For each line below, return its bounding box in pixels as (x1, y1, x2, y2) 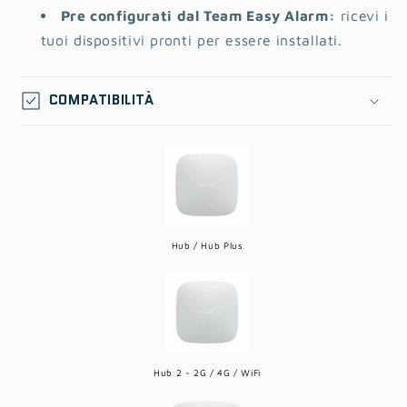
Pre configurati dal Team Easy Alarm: (60, 7, 336, 25)
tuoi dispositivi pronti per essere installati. (40, 32, 342, 49)
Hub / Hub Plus (171, 239, 243, 251)
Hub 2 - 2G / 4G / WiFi (154, 366, 261, 378)
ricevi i (335, 7, 389, 25)
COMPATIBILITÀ (48, 90, 154, 111)
